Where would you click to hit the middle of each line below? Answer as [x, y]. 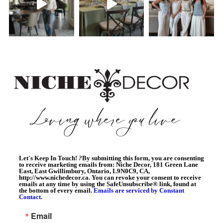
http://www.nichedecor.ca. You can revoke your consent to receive [110, 178]
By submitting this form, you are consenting [143, 158]
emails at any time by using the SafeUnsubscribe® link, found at [108, 184]
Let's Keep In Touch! [49, 158]
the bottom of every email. [56, 191]
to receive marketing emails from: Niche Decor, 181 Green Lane [109, 165]
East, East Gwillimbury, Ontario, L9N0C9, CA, [84, 171]
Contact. [31, 197]
